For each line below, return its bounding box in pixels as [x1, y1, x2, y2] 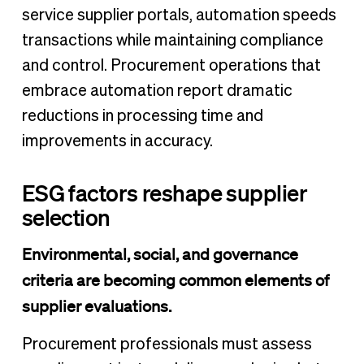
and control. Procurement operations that [21, 57, 321, 74]
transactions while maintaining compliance [21, 32, 323, 49]
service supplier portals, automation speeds [21, 6, 336, 24]
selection [21, 202, 110, 231]
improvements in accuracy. [21, 132, 213, 149]
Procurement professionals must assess [21, 336, 312, 353]
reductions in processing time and [21, 107, 263, 124]
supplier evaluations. [21, 296, 171, 316]
